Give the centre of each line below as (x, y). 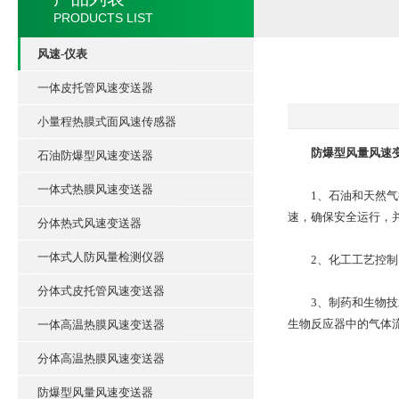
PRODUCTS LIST (103, 18)
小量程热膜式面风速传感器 (107, 122)
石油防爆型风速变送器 (95, 155)
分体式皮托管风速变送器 (101, 291)
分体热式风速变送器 (90, 223)
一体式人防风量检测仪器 (101, 257)
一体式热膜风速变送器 (95, 189)
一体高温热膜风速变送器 (101, 325)
